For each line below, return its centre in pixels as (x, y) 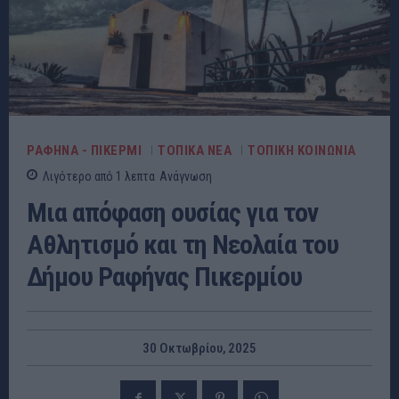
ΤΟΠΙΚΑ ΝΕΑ (195, 150)
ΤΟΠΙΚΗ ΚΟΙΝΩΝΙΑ (302, 150)
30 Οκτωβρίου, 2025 (199, 349)
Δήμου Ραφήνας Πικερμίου (164, 276)
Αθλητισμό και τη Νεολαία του (183, 244)
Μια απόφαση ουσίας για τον (172, 212)
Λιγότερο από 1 (82, 176)
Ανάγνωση (186, 176)
